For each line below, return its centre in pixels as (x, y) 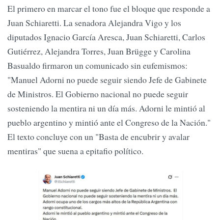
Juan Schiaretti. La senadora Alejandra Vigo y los (94, 23)
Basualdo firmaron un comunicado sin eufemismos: (97, 66)
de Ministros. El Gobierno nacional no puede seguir (98, 94)
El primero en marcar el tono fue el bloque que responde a (109, 9)
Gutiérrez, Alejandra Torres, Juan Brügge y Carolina (99, 51)
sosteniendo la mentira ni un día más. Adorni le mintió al (106, 108)
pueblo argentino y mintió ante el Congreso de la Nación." (109, 123)
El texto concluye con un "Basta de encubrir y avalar (98, 137)
